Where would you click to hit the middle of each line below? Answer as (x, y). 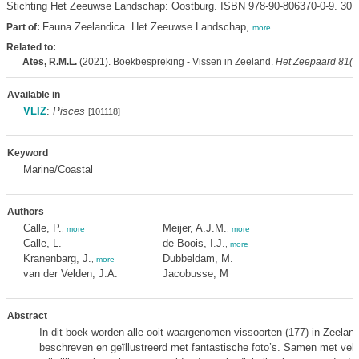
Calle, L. (42, 243)
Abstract (27, 316)
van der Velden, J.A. (70, 274)
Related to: (31, 47)
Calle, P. (42, 228)
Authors (25, 212)
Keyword (27, 153)
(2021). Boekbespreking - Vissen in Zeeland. (176, 62)
